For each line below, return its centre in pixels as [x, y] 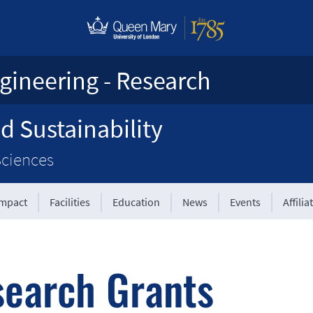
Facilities [70, 202]
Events [246, 202]
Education [137, 202]
